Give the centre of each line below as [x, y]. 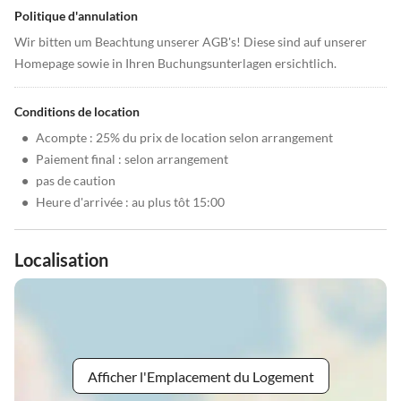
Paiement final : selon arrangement [132, 159]
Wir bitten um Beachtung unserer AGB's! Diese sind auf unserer [191, 42]
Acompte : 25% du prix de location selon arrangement [184, 137]
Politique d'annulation [76, 16]
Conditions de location [77, 111]
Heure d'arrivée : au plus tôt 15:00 [130, 202]
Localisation [61, 260]
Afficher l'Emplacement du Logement [200, 376]
